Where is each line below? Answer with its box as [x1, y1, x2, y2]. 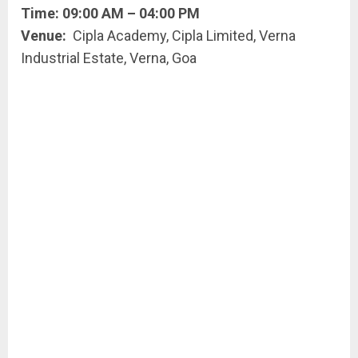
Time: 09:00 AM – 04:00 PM [21, 5, 200, 22]
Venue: [21, 27, 73, 44]
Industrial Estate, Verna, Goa [21, 50, 197, 66]
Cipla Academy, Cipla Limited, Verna [73, 27, 296, 44]
